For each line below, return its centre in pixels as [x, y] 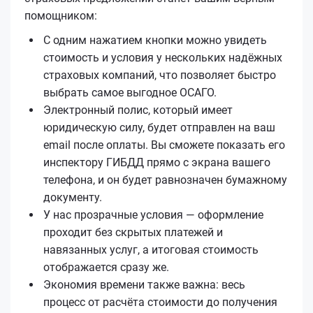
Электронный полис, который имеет [138, 110]
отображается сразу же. [106, 267]
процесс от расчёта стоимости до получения [160, 302]
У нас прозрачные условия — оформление [153, 214]
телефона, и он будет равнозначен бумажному [165, 180]
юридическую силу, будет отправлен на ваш [159, 127]
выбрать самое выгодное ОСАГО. [130, 92]
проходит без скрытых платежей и [133, 232]
